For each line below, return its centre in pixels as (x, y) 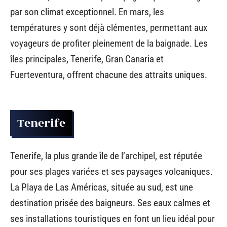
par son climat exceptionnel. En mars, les (87, 12)
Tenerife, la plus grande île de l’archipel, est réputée (106, 156)
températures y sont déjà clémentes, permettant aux (109, 27)
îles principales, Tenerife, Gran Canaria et (87, 59)
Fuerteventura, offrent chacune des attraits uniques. (109, 74)
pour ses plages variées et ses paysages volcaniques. (111, 171)
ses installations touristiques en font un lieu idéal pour (112, 218)
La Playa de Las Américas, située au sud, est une (102, 187)
